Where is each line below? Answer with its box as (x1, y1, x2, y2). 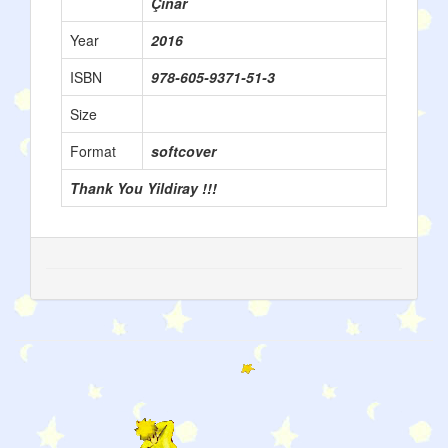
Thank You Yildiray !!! (70, 178, 217, 198)
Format (70, 141, 116, 161)
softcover (151, 141, 216, 161)
